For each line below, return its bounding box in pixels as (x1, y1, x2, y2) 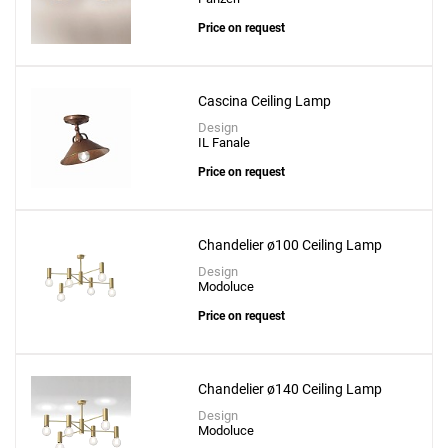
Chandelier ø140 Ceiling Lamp (198, 381, 383, 398)
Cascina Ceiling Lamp (198, 93, 332, 110)
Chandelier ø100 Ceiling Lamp (198, 237, 383, 254)
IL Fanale (198, 135, 251, 151)
